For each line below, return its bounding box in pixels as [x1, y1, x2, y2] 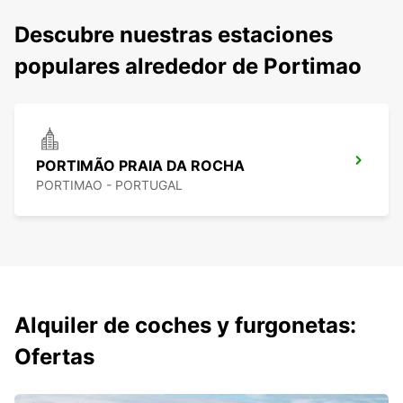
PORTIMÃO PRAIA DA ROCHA [36, 157, 245, 175]
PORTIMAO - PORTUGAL [36, 177, 183, 193]
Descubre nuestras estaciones [14, 22, 333, 49]
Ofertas [14, 344, 94, 371]
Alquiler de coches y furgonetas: [14, 312, 356, 339]
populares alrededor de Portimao [14, 53, 362, 80]
